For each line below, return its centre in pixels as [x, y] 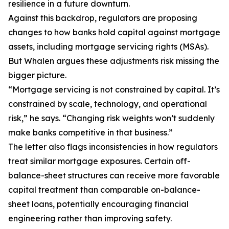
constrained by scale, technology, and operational [108, 104]
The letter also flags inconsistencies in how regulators [113, 147]
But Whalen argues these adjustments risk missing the [114, 61]
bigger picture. [37, 75]
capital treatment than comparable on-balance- [104, 190]
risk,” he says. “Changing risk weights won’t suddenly [111, 118]
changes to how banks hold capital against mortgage [114, 32]
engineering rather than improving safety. [90, 219]
